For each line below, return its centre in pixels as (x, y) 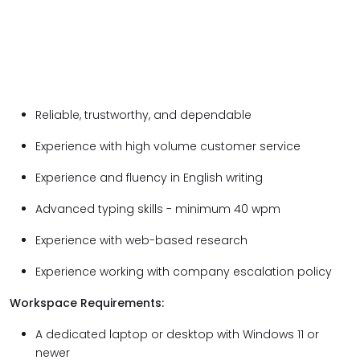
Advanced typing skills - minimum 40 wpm (158, 209)
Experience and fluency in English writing (149, 178)
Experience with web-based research (141, 240)
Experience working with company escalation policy (184, 272)
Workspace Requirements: (87, 303)
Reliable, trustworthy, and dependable (143, 115)
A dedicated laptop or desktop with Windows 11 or (177, 334)
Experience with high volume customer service (168, 146)
